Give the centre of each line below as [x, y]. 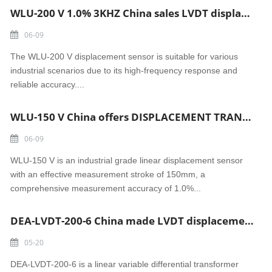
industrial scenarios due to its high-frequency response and [124, 70]
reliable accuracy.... [48, 84]
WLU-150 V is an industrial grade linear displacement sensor [127, 160]
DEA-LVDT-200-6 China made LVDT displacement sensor [250, 221]
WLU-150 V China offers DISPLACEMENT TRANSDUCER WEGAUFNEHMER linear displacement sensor [247, 117]
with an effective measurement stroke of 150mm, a [108, 174]
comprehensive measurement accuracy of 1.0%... [106, 188]
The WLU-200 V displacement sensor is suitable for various [124, 56]
